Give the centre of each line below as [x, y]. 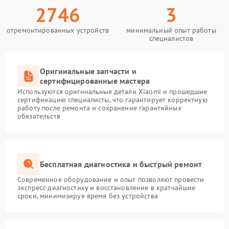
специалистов [171, 38]
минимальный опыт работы [171, 30]
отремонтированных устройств [58, 30]
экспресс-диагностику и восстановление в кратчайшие [107, 188]
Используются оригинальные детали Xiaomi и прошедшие [112, 91]
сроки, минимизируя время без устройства [88, 196]
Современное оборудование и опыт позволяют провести [111, 179]
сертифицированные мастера [95, 81]
